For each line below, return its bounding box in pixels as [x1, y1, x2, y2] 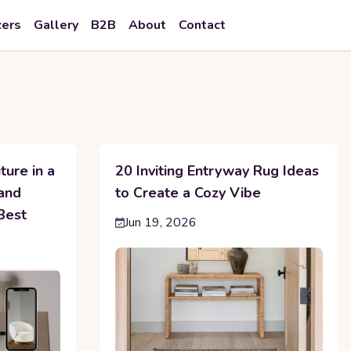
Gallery [34, 16, 78, 34]
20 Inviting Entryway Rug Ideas [114, 161, 319, 180]
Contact [179, 16, 226, 34]
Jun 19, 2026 [124, 214, 197, 231]
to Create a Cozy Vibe [114, 183, 261, 202]
